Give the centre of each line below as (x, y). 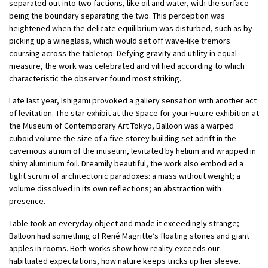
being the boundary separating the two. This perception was (117, 16)
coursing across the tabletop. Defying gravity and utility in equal (123, 54)
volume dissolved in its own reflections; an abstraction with (115, 189)
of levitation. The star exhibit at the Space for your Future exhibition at (134, 113)
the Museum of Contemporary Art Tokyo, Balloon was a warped (121, 126)
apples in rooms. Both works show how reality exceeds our (114, 249)
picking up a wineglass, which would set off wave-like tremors (120, 41)
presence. (27, 201)
